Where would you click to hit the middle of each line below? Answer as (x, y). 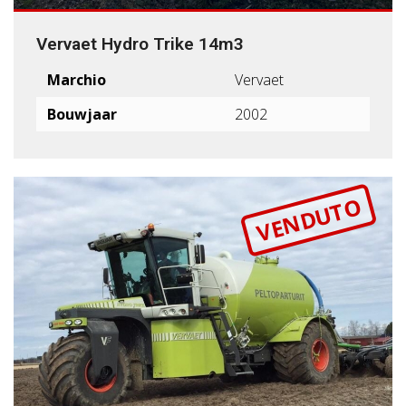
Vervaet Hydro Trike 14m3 (140, 43)
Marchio (77, 79)
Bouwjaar (82, 114)
